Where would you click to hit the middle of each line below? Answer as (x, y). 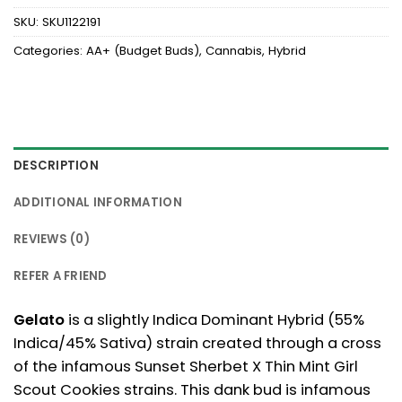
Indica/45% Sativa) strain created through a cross (197, 344)
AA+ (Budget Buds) (143, 51)
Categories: (50, 51)
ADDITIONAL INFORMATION (98, 202)
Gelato (39, 320)
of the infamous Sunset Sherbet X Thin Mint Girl (186, 367)
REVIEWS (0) (52, 239)
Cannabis (234, 51)
